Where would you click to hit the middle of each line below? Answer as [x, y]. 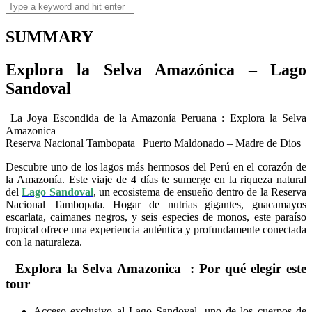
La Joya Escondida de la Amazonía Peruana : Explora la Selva [156, 118]
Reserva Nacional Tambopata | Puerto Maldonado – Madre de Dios [153, 143]
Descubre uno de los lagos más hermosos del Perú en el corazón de [156, 166]
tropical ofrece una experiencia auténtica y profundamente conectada [156, 229]
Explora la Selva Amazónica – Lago [156, 69]
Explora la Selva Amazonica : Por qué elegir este [156, 269]
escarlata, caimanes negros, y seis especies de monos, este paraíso [156, 217]
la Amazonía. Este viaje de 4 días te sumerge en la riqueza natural [156, 179]
